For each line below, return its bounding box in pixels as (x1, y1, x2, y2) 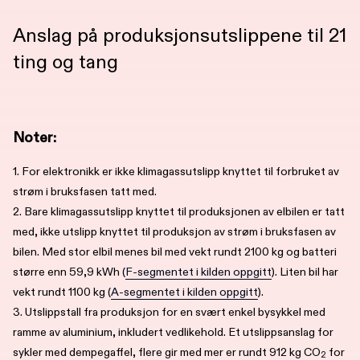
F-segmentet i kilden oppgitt (125, 264, 272, 280)
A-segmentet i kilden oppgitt (111, 284, 258, 300)
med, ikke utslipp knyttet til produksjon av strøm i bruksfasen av (13, 223, 336, 239)
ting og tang (13, 49, 118, 76)
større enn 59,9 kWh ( (13, 264, 125, 280)
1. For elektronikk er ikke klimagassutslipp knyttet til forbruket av (13, 163, 339, 179)
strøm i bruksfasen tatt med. (13, 183, 157, 199)
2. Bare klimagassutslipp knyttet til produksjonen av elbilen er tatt (13, 203, 345, 219)
